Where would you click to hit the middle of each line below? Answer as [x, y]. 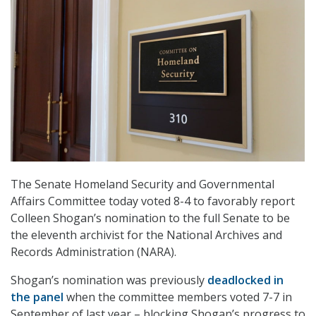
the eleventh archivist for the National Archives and [146, 235]
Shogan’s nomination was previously [109, 280]
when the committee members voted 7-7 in [178, 297]
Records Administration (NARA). [93, 252]
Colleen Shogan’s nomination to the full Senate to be [150, 218]
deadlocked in [245, 280]
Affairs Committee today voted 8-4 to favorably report [153, 201]
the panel [37, 297]
